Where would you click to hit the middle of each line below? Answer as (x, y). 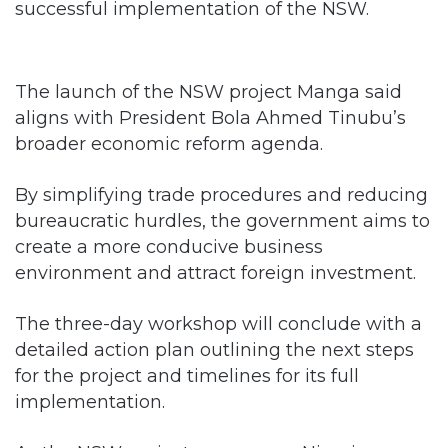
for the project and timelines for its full (187, 375)
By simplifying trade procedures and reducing (221, 194)
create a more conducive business (169, 246)
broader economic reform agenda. (169, 143)
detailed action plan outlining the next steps (214, 349)
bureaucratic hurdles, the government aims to (222, 220)
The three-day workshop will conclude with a (218, 323)
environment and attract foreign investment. (215, 272)
